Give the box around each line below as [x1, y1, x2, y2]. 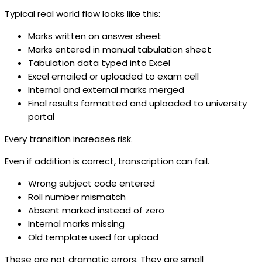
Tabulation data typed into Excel [28, 57, 170, 70]
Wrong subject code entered [28, 177, 155, 190]
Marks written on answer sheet [28, 30, 161, 43]
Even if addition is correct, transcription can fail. [5, 155, 209, 168]
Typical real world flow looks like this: [5, 8, 160, 20]
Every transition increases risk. [5, 133, 133, 146]
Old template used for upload [28, 231, 158, 244]
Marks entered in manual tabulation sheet [28, 43, 211, 56]
